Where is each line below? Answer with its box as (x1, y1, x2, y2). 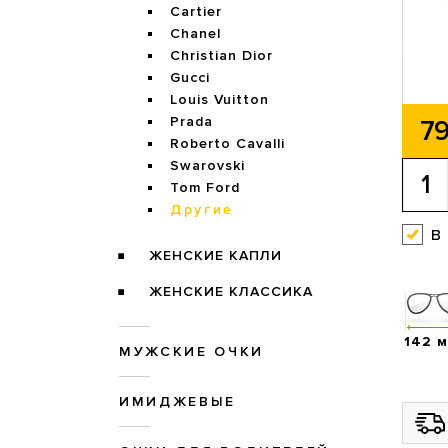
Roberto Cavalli (170, 135, 285, 153)
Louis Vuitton (170, 91, 269, 109)
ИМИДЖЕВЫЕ (119, 393, 236, 411)
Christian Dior (170, 47, 273, 65)
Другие (170, 201, 234, 219)
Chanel (170, 25, 221, 43)
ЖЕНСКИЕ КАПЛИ (148, 247, 282, 265)
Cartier (170, 3, 222, 21)
